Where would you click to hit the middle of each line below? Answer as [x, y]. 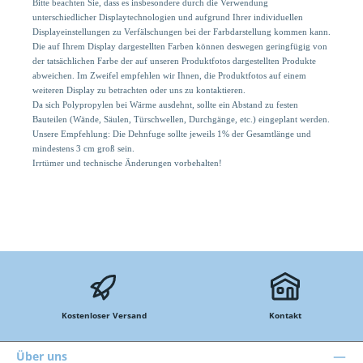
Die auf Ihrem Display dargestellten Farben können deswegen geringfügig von [180, 47]
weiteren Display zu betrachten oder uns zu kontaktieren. [139, 91]
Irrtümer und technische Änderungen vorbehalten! [127, 164]
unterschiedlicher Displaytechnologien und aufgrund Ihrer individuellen [168, 18]
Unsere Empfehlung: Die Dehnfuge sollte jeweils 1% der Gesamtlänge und [172, 135]
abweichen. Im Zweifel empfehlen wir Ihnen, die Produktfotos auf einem [169, 76]
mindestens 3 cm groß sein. [83, 149]
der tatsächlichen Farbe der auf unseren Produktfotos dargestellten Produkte [174, 62]
